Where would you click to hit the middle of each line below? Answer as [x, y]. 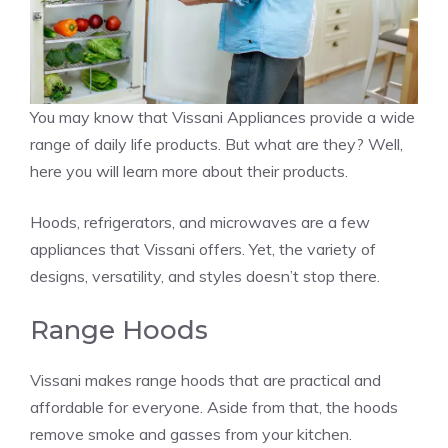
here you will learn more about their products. [189, 170]
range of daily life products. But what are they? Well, [216, 143]
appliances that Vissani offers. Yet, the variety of [203, 248]
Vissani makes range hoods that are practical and [205, 379]
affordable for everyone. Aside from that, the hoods [214, 406]
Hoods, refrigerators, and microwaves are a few [200, 221]
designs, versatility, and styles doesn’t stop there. [205, 275]
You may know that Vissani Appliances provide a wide [222, 116]
